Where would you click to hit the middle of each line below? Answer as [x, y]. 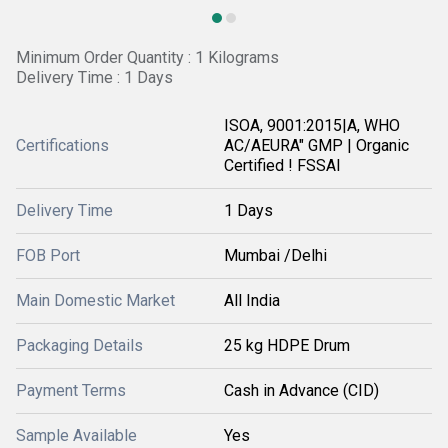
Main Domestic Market [95, 300]
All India [252, 300]
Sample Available [76, 435]
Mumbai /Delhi [275, 255]
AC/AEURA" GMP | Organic [316, 145]
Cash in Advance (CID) [301, 390]
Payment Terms [71, 390]
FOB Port [48, 255]
